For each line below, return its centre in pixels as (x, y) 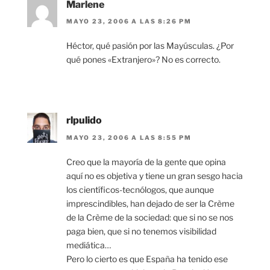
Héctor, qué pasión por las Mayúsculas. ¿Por (150, 46)
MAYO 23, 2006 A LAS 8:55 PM (129, 137)
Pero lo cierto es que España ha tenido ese (147, 259)
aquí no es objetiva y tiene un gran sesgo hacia (155, 175)
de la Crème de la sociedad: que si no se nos (150, 217)
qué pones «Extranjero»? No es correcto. (143, 60)
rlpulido (84, 121)
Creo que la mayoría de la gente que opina (146, 162)
